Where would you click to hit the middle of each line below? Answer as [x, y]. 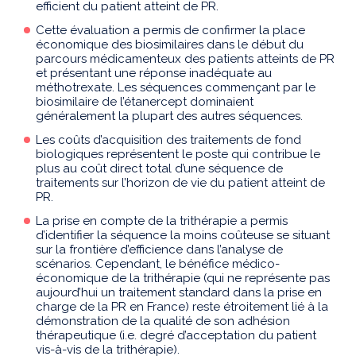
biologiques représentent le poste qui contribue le [178, 155]
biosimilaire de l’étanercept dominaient [145, 102]
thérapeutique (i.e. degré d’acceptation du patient [176, 336]
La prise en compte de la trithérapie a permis [162, 221]
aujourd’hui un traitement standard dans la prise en [179, 293]
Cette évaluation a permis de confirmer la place [170, 31]
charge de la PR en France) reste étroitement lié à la [182, 307]
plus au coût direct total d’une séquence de [159, 169]
